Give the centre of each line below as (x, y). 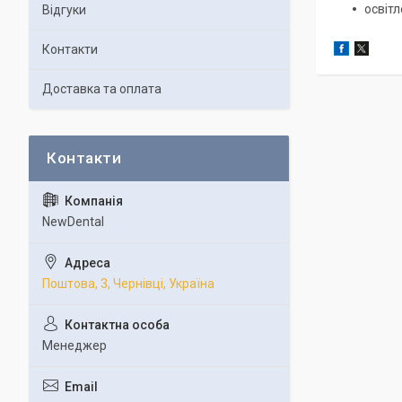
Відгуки (64, 10)
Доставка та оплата (102, 89)
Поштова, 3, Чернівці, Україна (128, 284)
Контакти (70, 49)
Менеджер (74, 345)
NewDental (73, 222)
